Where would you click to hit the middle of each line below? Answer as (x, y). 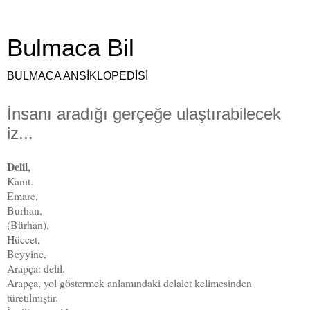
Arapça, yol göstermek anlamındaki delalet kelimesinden (129, 282)
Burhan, (25, 210)
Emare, (22, 195)
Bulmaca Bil (71, 48)
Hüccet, (24, 239)
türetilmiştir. (33, 297)
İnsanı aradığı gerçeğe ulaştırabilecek (144, 114)
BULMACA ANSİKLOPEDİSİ (77, 76)
